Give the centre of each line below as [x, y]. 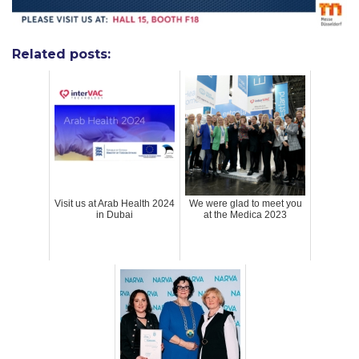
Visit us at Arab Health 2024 [115, 204]
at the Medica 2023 [245, 215]
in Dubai [115, 215]
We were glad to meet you [245, 204]
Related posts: [61, 54]
